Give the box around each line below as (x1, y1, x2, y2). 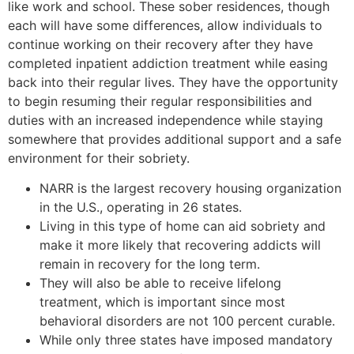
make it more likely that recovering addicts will (40, 237, 321, 254)
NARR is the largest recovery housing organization (40, 180, 341, 197)
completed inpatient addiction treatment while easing (8, 55, 328, 71)
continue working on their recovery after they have (8, 36, 313, 52)
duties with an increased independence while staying (8, 112, 323, 128)
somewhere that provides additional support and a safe (8, 131, 341, 147)
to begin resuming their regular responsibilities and (8, 93, 312, 109)
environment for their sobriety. (8, 150, 190, 166)
